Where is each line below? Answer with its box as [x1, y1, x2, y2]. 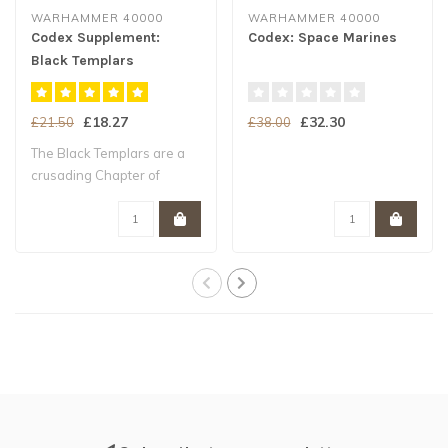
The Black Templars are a [31, 144, 185, 161]
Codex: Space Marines [247, 28, 397, 46]
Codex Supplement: [31, 28, 160, 46]
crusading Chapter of [31, 166, 160, 183]
